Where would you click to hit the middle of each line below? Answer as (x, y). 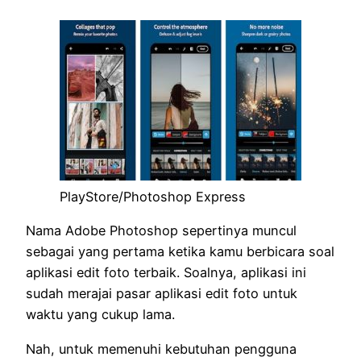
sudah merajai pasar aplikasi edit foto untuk (162, 294)
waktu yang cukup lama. (100, 315)
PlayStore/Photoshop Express (153, 196)
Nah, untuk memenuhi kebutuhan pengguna (161, 349)
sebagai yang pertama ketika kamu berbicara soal (180, 252)
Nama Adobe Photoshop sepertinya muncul (161, 231)
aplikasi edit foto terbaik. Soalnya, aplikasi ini (166, 273)
